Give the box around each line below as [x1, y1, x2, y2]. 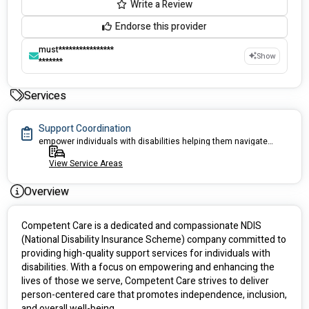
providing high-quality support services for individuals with [21, 246, 270, 261]
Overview [24, 183, 69, 200]
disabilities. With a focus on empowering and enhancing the [21, 260, 275, 275]
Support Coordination [39, 121, 131, 136]
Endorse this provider [115, 19, 207, 34]
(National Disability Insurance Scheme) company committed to [21, 232, 286, 247]
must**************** [39, 43, 114, 56]
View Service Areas [49, 157, 123, 170]
